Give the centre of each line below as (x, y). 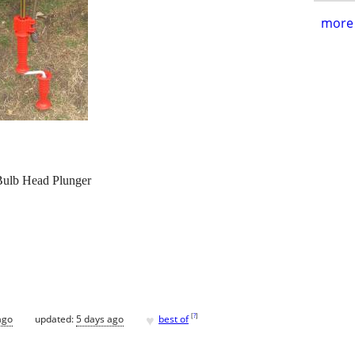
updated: (55, 319)
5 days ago (100, 319)
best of (174, 319)
